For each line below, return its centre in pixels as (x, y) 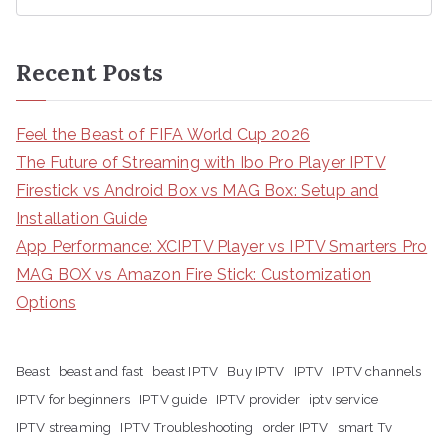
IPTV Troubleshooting (187, 426)
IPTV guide (173, 398)
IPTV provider (257, 398)
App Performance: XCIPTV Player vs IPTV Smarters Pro (222, 246)
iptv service (344, 398)
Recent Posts (89, 72)
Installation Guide (81, 218)
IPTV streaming (64, 426)
